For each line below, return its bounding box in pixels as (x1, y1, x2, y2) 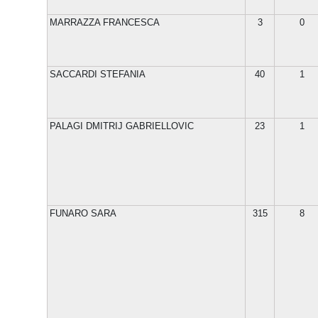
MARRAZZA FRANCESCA (50, 17, 160, 28)
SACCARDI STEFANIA (50, 69, 146, 79)
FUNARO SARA (50, 208, 116, 219)
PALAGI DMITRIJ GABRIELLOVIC (50, 121, 194, 131)
